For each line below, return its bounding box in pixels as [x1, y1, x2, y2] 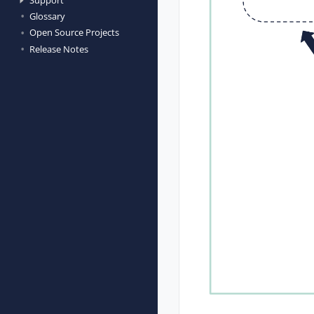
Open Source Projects [29, 26, 119, 39]
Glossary [29, 9, 65, 22]
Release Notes [29, 42, 88, 55]
